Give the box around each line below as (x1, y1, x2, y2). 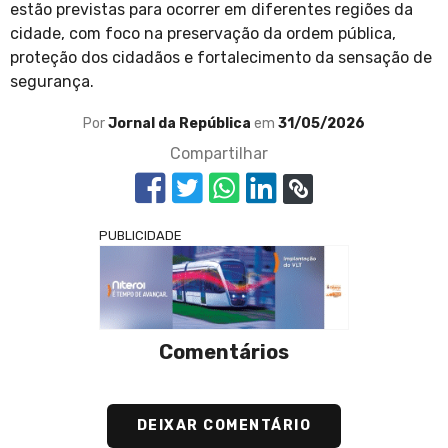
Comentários (159, 340, 289, 365)
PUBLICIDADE (99, 228, 182, 244)
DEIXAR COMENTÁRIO (136, 417, 312, 435)
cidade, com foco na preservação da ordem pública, (10, 24, 396, 44)
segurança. (10, 72, 94, 92)
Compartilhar (170, 144, 268, 164)
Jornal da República (108, 115, 254, 133)
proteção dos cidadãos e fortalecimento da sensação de (10, 48, 432, 68)
